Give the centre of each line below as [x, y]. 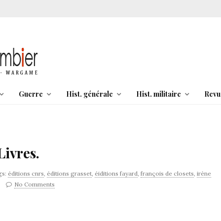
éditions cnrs [26, 173]
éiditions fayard [116, 173]
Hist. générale [89, 94]
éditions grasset [69, 173]
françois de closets [167, 173]
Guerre [31, 94]
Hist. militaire [158, 94]
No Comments [35, 184]
